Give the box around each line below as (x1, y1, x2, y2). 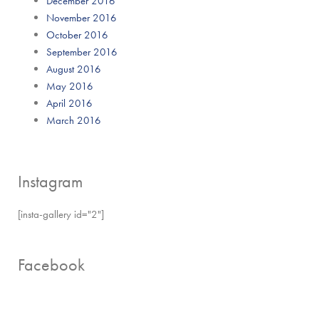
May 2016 (46, 78, 93, 93)
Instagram (18, 169, 83, 192)
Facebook (18, 253, 85, 276)
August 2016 (46, 61, 101, 76)
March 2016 (46, 113, 101, 127)
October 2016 (46, 27, 108, 42)
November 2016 (46, 10, 117, 25)
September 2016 (46, 44, 117, 59)
